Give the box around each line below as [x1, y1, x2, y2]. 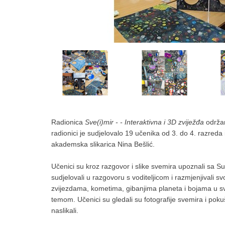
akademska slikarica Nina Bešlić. [51, 140, 155, 148]
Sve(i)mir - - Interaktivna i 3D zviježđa [85, 118, 206, 126]
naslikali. [51, 206, 78, 214]
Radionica [51, 118, 85, 126]
